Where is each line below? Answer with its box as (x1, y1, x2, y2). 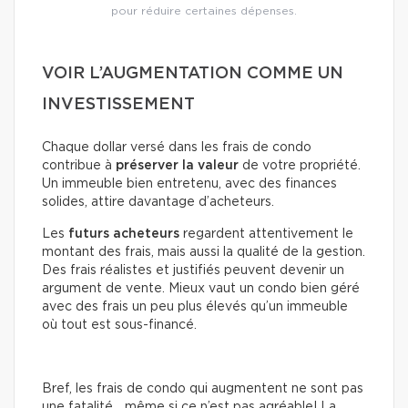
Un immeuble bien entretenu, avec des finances (42, 177, 337, 190)
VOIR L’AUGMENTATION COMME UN (42, 65, 343, 82)
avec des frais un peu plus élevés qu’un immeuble (42, 300, 348, 313)
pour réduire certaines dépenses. (111, 5, 297, 16)
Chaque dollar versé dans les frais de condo (42, 140, 311, 154)
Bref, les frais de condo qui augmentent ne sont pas (42, 382, 363, 395)
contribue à (42, 158, 116, 172)
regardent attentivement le (179, 227, 353, 240)
